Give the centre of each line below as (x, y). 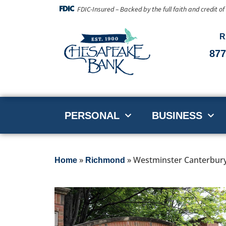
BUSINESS (177, 115)
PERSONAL (92, 115)
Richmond (105, 160)
